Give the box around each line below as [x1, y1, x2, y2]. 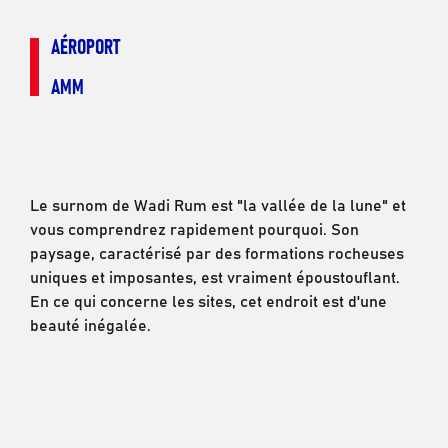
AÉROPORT [50, 30, 120, 62]
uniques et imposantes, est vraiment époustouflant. [29, 264, 400, 289]
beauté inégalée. [29, 312, 151, 337]
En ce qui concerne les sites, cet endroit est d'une [29, 288, 387, 313]
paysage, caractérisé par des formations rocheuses [29, 240, 404, 265]
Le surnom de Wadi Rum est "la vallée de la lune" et [29, 192, 406, 217]
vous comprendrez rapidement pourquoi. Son [29, 216, 359, 241]
